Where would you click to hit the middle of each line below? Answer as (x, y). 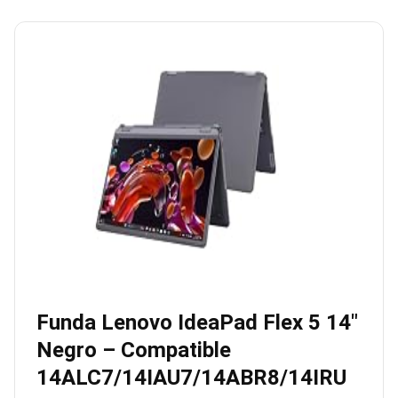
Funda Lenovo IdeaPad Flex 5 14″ (197, 322)
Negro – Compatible (134, 350)
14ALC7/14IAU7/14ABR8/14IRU (191, 378)
